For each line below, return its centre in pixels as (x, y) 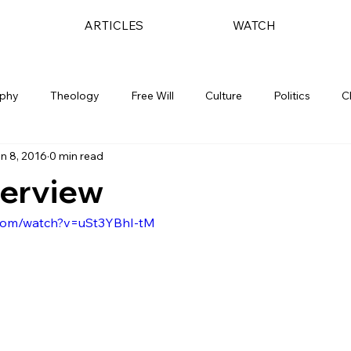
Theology (75, 96)
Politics (292, 96)
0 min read (76, 156)
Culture (224, 96)
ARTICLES (114, 26)
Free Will (152, 96)
